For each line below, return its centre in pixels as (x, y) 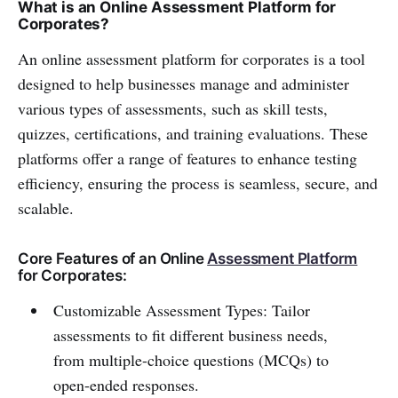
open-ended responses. (126, 385)
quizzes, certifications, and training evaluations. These (193, 133)
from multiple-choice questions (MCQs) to (191, 360)
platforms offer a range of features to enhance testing (187, 158)
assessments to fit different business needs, (190, 335)
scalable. (46, 208)
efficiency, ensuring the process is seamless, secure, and (198, 183)
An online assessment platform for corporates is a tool (191, 59)
